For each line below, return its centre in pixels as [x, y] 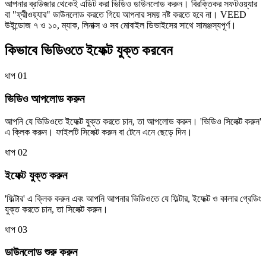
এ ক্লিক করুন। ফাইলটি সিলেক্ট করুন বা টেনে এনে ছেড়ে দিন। [99, 132]
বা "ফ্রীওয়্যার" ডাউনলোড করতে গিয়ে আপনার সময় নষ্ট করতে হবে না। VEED [126, 14]
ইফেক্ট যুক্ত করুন [36, 175]
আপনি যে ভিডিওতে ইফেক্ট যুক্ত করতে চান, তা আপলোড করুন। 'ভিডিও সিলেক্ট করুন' [133, 122]
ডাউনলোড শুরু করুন [41, 252]
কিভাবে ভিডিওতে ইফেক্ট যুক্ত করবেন [89, 50]
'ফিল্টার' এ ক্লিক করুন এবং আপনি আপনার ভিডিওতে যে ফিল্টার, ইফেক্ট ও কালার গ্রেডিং [133, 198]
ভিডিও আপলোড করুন [45, 99]
